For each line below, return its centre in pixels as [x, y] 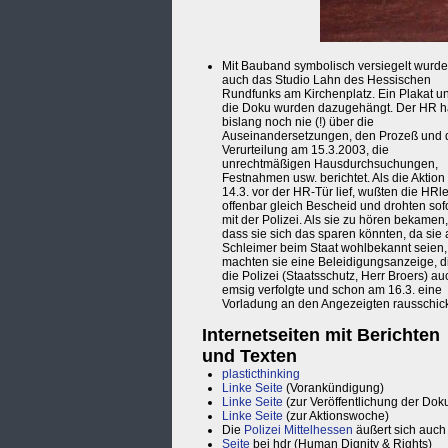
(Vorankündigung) [333, 388]
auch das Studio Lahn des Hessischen [326, 80]
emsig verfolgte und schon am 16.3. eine [332, 290]
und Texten [249, 356]
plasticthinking [261, 374]
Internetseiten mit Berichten [321, 335]
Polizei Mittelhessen [298, 430]
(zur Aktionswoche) [336, 416]
